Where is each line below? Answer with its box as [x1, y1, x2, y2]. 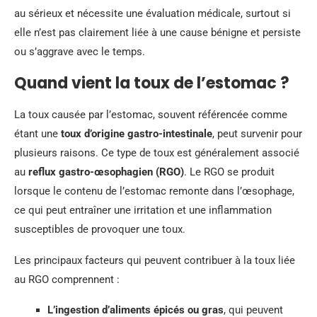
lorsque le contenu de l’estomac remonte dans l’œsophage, [14, 185, 294, 197]
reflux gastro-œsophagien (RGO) [28, 166, 184, 178]
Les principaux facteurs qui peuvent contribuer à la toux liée [14, 254, 295, 267]
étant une [14, 127, 61, 140]
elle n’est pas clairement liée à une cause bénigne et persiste [14, 26, 301, 39]
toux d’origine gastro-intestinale [61, 127, 212, 140]
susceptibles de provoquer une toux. [14, 223, 185, 236]
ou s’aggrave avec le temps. [14, 45, 145, 58]
